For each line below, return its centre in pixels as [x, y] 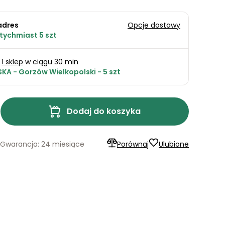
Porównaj [133, 144]
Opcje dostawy [154, 25]
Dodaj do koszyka [104, 111]
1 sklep [12, 62]
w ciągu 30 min [51, 62]
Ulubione [174, 144]
